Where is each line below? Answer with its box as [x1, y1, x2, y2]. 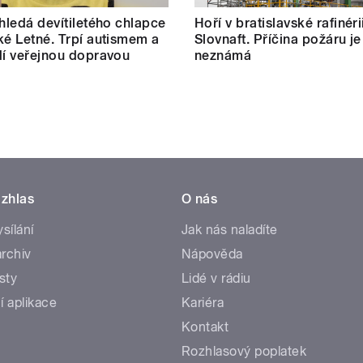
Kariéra [181, 294, 224, 310]
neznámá [194, 47, 252, 63]
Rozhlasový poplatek [181, 343, 307, 359]
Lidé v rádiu [181, 270, 251, 286]
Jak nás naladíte [181, 221, 278, 237]
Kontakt [181, 318, 229, 335]
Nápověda [181, 246, 243, 262]
